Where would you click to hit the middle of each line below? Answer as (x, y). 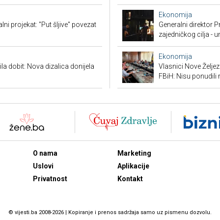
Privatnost (50, 179)
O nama (45, 153)
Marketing (134, 153)
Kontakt (130, 179)
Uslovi (43, 166)
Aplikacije (133, 166)
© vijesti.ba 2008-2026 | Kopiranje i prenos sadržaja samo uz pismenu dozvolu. (110, 212)
